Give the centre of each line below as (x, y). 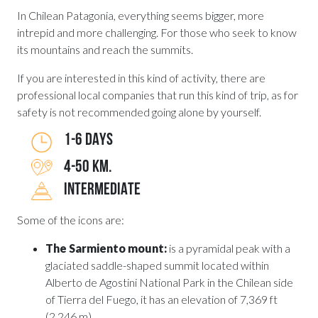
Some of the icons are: (71, 219)
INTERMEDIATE (102, 191)
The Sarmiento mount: (106, 248)
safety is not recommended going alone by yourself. (139, 112)
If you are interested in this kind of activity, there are (141, 78)
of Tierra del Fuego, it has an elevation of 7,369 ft (161, 299)
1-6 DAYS (88, 141)
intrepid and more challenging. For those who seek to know (157, 33)
